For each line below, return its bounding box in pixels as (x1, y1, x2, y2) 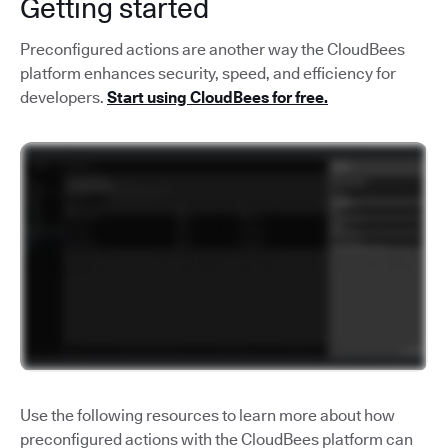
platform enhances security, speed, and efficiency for (20, 64, 396, 84)
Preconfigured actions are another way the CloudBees (20, 40, 405, 60)
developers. (20, 88, 107, 108)
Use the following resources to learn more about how (20, 405, 395, 425)
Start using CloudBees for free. (107, 88, 328, 108)
